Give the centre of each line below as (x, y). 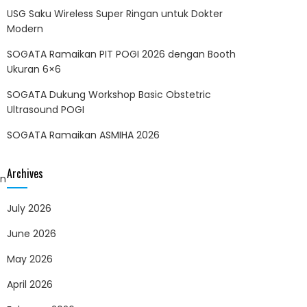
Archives (25, 174)
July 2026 (29, 209)
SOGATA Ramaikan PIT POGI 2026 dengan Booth (121, 54)
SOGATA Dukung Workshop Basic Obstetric (109, 95)
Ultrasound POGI (46, 110)
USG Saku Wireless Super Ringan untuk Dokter (115, 14)
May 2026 (30, 259)
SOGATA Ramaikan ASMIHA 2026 (83, 135)
